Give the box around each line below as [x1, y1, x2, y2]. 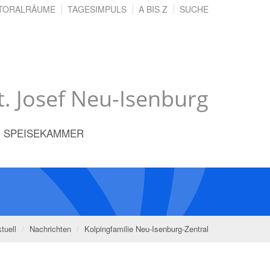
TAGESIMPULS [67, 3, 127, 15]
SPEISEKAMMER [4, 125, 84, 140]
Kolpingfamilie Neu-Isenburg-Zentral [84, 222, 209, 234]
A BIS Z [139, 3, 168, 15]
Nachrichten [30, 222, 71, 234]
